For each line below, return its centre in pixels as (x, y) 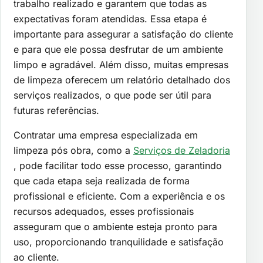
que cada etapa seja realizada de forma (102, 181)
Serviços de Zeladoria (182, 151)
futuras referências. (56, 111)
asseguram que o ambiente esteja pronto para (115, 227)
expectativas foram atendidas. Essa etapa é (110, 19)
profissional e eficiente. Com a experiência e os (119, 196)
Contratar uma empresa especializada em (106, 135)
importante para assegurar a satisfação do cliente (123, 34)
